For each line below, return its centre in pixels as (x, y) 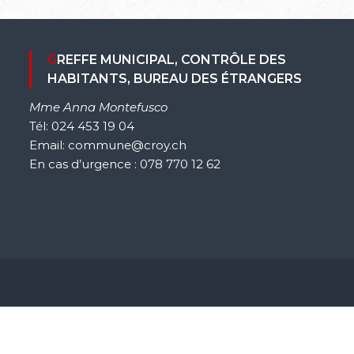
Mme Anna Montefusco (99, 107)
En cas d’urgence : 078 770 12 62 (125, 164)
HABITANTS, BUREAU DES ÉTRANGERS (175, 79)
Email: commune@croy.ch (108, 145)
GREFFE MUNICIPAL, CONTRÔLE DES (53, 60)
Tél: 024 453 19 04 (82, 126)
